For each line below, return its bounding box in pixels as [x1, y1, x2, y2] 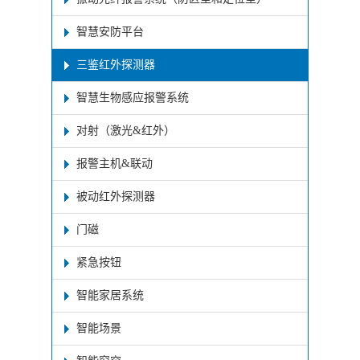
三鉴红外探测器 [76, 58, 155, 71]
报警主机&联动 [76, 157, 153, 170]
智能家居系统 [76, 288, 144, 301]
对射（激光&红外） [76, 124, 175, 137]
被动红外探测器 [76, 190, 155, 202]
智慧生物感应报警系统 [76, 91, 189, 104]
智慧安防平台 [76, 25, 144, 38]
